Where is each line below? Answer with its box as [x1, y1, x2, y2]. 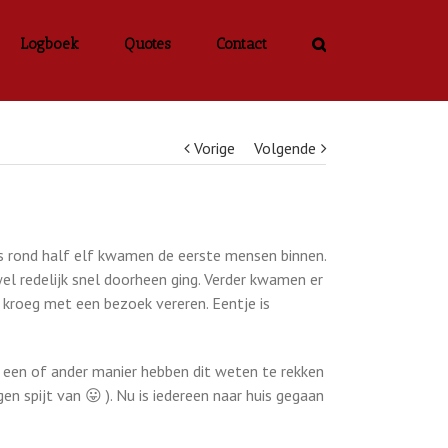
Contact [216, 35, 267, 53]
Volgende [254, 138, 316, 158]
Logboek [20, 35, 79, 53]
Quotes [124, 35, 171, 53]
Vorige [194, 138, 235, 158]
